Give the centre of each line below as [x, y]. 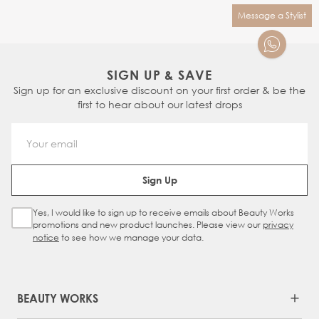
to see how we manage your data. [131, 238]
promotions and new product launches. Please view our [148, 225]
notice [46, 238]
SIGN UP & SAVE [159, 75]
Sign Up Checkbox [61, 215]
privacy [278, 225]
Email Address [196, 167]
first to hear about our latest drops [159, 105]
